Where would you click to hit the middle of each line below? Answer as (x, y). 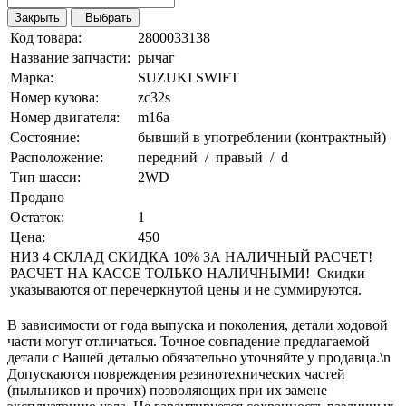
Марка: (32, 78)
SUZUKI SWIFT (188, 78)
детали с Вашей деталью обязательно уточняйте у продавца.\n (199, 358)
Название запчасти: (70, 58)
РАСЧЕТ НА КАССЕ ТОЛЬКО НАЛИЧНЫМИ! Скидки (188, 274)
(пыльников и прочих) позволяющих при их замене (167, 391)
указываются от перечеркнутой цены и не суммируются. (186, 290)
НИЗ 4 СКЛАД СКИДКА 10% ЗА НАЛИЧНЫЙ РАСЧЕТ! (191, 257)
